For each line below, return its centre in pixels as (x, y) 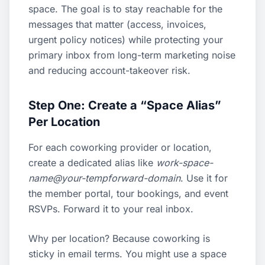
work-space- (185, 163)
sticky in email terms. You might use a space (127, 254)
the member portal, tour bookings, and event (128, 193)
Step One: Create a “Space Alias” (125, 105)
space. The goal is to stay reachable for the (125, 9)
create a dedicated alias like (92, 163)
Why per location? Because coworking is (119, 238)
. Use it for (204, 178)
